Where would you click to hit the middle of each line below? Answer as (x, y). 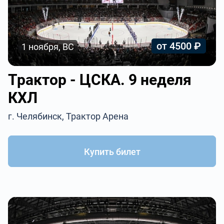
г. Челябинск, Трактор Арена (68, 116)
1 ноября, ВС (48, 47)
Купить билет (112, 152)
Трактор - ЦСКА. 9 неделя (100, 80)
